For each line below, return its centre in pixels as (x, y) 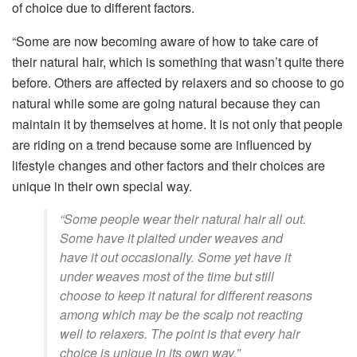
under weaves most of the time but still (167, 276)
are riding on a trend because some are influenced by (162, 144)
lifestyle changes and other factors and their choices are (169, 165)
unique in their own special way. (102, 186)
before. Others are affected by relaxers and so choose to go (178, 82)
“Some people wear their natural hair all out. (183, 218)
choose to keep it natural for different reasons (186, 295)
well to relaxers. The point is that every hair (180, 333)
